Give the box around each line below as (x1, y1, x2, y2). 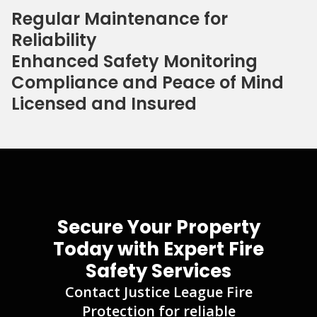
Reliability (11, 28, 97, 52)
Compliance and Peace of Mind (11, 71, 284, 95)
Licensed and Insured (11, 92, 197, 116)
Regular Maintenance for (11, 7, 228, 31)
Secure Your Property (57, 214, 260, 241)
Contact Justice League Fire (64, 282, 253, 302)
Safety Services (86, 258, 231, 284)
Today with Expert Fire (53, 236, 264, 263)
